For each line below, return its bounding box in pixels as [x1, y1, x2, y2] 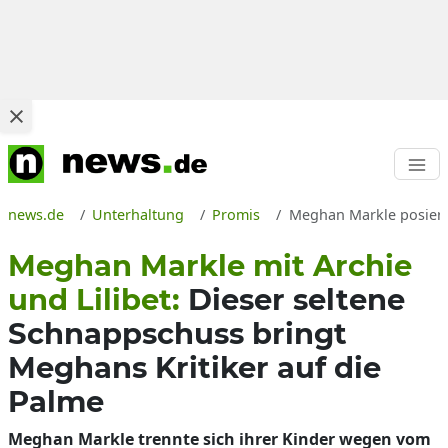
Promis [212, 205, 261, 224]
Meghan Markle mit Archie [8, 248, 412, 283]
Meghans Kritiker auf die [8, 350, 381, 385]
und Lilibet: [8, 282, 188, 317]
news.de [8, 205, 64, 224]
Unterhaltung [92, 205, 185, 224]
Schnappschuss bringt [8, 316, 347, 351]
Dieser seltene [188, 282, 405, 317]
